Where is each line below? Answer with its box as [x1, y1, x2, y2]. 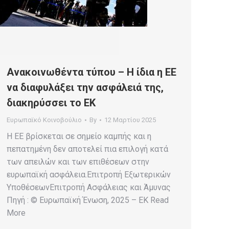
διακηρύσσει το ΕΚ [7, 97, 96, 109]
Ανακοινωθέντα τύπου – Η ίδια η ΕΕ [7, 66, 176, 79]
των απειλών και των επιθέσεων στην [7, 157, 149, 167]
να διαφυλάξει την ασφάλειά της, [7, 81, 164, 94]
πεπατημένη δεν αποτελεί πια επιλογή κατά [7, 144, 168, 154]
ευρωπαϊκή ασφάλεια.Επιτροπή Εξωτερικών [7, 170, 171, 180]
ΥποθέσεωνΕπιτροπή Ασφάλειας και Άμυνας [7, 182, 171, 193]
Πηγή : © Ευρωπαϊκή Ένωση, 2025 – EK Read [7, 195, 169, 205]
